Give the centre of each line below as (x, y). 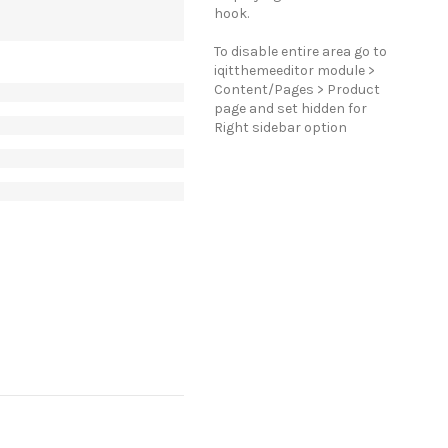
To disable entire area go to (301, 52)
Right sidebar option (281, 128)
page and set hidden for (291, 109)
